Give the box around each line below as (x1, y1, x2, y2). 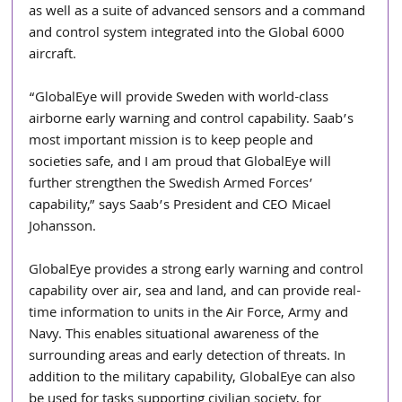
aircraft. (29, 44, 77, 68)
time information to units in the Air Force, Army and (29, 302, 353, 327)
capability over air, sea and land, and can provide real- (29, 281, 362, 305)
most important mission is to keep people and (29, 130, 318, 154)
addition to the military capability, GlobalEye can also (29, 367, 360, 391)
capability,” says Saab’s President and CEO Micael (29, 195, 336, 219)
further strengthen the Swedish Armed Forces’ (29, 173, 318, 197)
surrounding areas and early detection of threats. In (29, 345, 350, 370)
